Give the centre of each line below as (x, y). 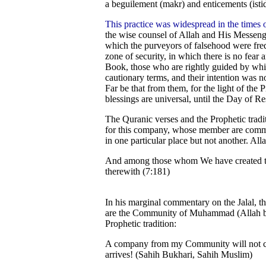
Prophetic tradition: (141, 224)
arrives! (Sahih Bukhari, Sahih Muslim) (179, 254)
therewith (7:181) (137, 171)
